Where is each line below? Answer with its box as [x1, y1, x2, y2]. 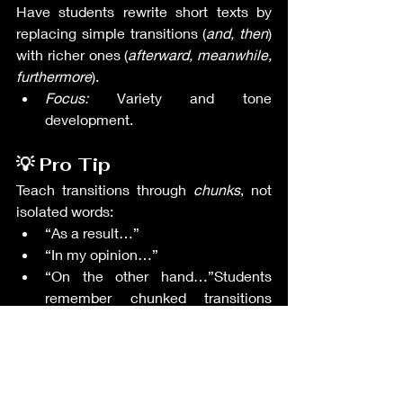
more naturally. [45, 310, 139, 327]
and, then [206, 24, 268, 41]
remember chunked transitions [45, 289, 272, 306]
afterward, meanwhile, [128, 46, 272, 63]
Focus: [45, 89, 88, 106]
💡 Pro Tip [16, 153, 111, 176]
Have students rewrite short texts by [16, 3, 272, 20]
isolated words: [16, 202, 113, 219]
